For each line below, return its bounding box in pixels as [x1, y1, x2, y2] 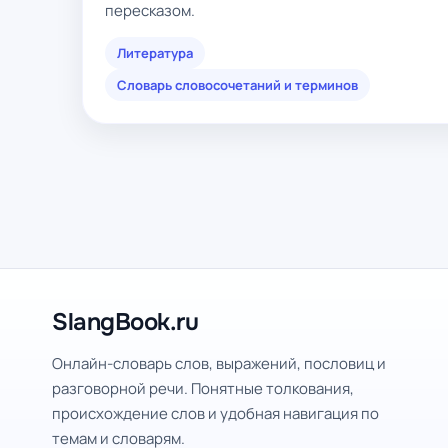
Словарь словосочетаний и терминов [117, 76, 358, 94]
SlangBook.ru [52, 307, 199, 337]
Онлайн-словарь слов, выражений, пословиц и [52, 353, 386, 374]
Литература [117, 44, 193, 62]
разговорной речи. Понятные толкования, [52, 378, 354, 399]
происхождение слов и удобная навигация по [52, 403, 379, 424]
